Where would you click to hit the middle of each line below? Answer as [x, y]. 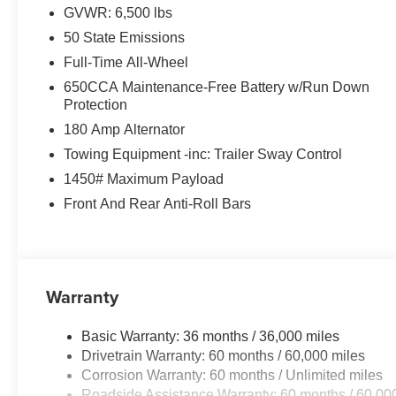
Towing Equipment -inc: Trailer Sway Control [203, 154]
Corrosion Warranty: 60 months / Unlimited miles [232, 375]
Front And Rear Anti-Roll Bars [158, 203]
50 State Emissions [125, 37]
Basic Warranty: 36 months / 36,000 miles [211, 336]
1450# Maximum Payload [144, 179]
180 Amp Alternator [125, 129]
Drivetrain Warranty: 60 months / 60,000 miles [224, 355]
